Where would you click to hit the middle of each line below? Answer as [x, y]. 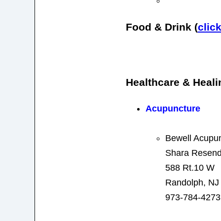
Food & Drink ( [162, 27]
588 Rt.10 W [190, 167]
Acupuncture [173, 108]
